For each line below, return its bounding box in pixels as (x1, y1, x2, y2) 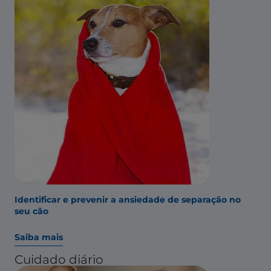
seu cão (15, 205, 48, 217)
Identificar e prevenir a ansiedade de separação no (15, 194, 241, 205)
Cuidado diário (15, 252, 103, 267)
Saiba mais (15, 231, 63, 243)
